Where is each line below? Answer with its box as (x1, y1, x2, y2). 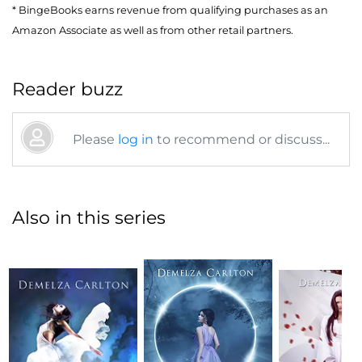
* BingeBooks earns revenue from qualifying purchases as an (12, 4, 328, 17)
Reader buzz (12, 78, 123, 101)
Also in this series (12, 207, 166, 229)
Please (73, 132, 118, 148)
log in (118, 132, 154, 148)
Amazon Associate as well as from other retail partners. (12, 24, 293, 37)
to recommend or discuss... (154, 132, 330, 148)
